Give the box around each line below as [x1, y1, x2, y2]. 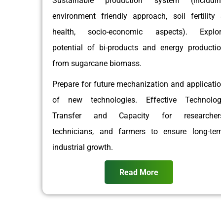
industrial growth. [52, 142, 113, 152]
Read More [119, 167, 158, 177]
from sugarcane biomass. [52, 58, 142, 68]
